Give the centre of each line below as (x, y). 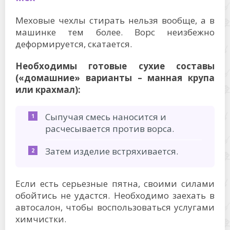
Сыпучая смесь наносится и (106, 117)
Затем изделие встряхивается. (112, 151)
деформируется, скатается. (74, 44)
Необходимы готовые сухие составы (115, 66)
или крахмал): (48, 89)
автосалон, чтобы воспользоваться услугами (115, 207)
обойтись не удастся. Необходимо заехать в (115, 195)
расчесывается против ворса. (110, 128)
